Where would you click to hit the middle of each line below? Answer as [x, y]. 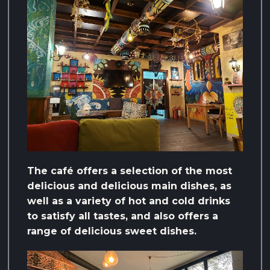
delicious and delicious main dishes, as [129, 186]
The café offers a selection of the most [130, 171]
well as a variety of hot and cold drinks [129, 201]
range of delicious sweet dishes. [112, 231]
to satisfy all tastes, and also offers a [123, 216]
